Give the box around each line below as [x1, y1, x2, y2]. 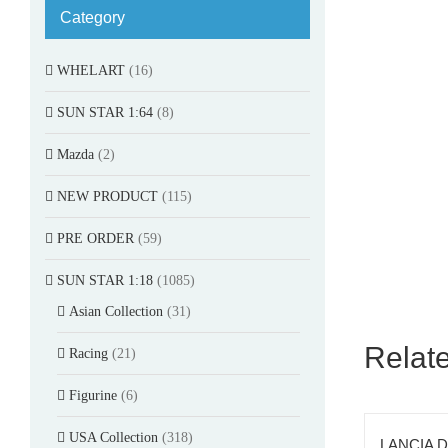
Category [60, 8, 125, 26]
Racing [69, 345, 108, 361]
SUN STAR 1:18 [57, 272, 153, 288]
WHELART [57, 62, 125, 78]
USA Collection [69, 429, 158, 445]
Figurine [69, 387, 117, 403]
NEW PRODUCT [57, 188, 158, 204]
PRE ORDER [57, 230, 134, 246]
